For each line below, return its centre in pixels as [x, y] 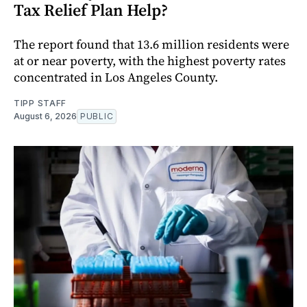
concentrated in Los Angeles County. [116, 77]
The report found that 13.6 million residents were [151, 45]
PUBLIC [97, 116]
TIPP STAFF [40, 103]
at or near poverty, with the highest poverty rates [150, 61]
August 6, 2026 [45, 116]
